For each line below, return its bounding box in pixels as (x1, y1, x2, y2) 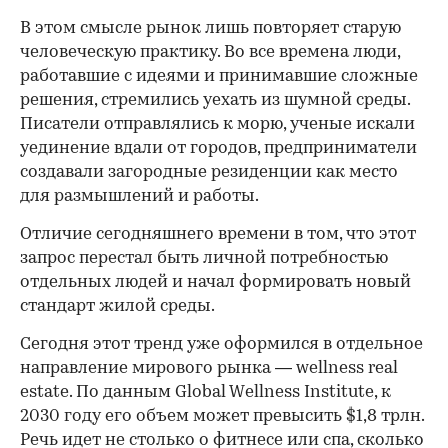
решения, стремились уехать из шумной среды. (20, 91, 410, 109)
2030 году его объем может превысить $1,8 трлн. (20, 407, 424, 425)
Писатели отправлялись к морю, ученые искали (20, 115, 415, 133)
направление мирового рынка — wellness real (20, 359, 398, 377)
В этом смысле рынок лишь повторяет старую (20, 19, 401, 37)
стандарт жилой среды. (20, 297, 215, 315)
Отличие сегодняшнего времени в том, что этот (20, 225, 416, 243)
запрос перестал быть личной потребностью (20, 249, 388, 267)
